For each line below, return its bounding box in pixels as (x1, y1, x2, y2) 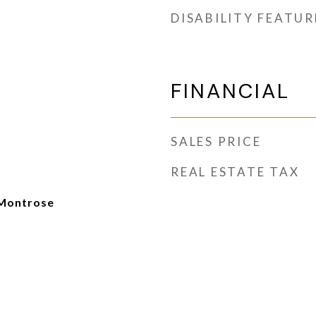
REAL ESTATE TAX (171, 164, 300, 179)
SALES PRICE (171, 134, 262, 149)
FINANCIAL (171, 78, 290, 104)
